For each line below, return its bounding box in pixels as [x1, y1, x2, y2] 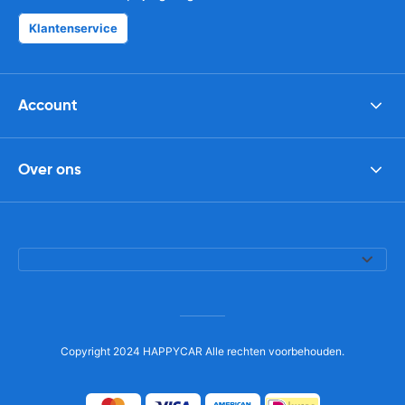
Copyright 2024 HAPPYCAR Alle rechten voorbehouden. [61, 344, 344, 358]
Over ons [18, 159, 81, 179]
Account [18, 95, 78, 115]
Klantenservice [29, 20, 118, 35]
